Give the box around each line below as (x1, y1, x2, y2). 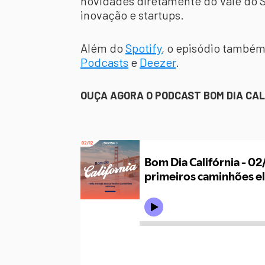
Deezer (140, 55, 176, 69)
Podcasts (80, 55, 128, 69)
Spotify (125, 41, 161, 55)
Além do (80, 41, 125, 55)
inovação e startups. (80, 8, 184, 22)
